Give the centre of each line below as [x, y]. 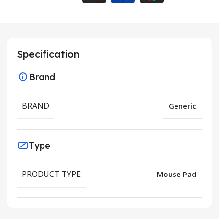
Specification [48, 54]
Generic [182, 105]
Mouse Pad [176, 174]
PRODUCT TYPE [51, 174]
